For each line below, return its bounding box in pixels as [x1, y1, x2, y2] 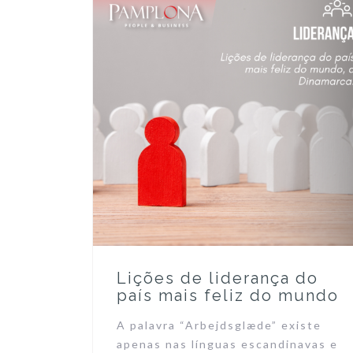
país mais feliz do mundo [117, 285, 339, 305]
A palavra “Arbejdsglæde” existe [117, 318, 321, 332]
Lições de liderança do [117, 268, 318, 288]
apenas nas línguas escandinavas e [117, 336, 338, 351]
